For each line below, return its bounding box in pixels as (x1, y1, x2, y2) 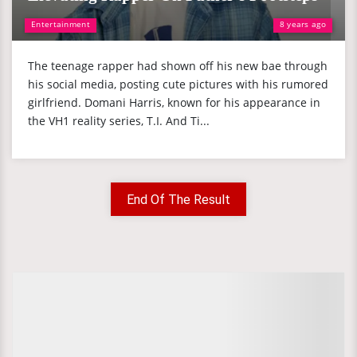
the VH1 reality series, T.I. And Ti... (28, 113, 210, 128)
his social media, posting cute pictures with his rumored (28, 76, 328, 92)
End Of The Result (127, 192, 230, 207)
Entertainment (31, 18, 90, 29)
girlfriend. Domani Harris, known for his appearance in (28, 95, 320, 110)
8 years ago (279, 18, 326, 29)
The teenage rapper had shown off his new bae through (28, 58, 328, 73)
